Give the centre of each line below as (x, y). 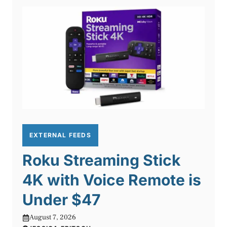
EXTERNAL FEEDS (60, 135)
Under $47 (61, 200)
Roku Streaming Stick (101, 160)
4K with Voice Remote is (112, 180)
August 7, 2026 (53, 218)
